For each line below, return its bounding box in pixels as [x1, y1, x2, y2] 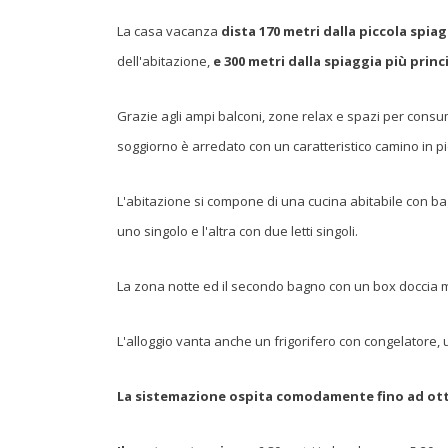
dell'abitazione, [117, 52, 210, 70]
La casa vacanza [117, 22, 221, 40]
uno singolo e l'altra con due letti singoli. [117, 222, 358, 240]
